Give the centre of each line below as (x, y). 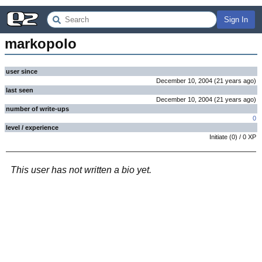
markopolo (41, 44)
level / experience (32, 127)
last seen (20, 90)
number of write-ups (37, 109)
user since (22, 71)
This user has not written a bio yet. (81, 170)
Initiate (218, 137)
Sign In (236, 20)
